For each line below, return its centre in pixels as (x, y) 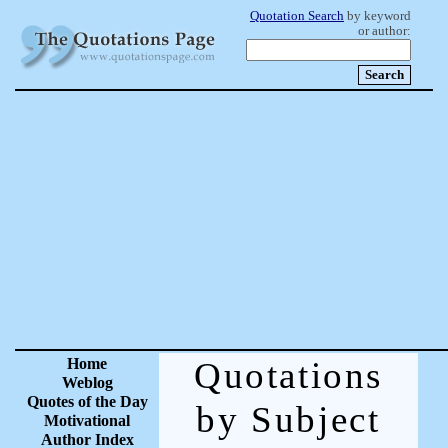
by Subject (288, 419)
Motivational (87, 420)
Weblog (87, 382)
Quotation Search (297, 16)
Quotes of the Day (87, 401)
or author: (384, 31)
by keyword (377, 16)
